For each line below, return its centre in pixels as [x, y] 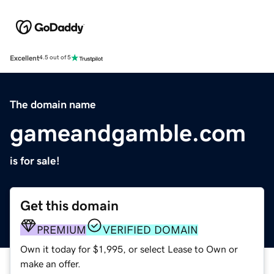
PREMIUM [61, 230]
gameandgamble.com [128, 132]
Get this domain [69, 206]
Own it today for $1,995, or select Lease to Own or [129, 249]
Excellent [24, 58]
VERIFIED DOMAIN [150, 230]
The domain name [53, 104]
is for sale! [35, 161]
